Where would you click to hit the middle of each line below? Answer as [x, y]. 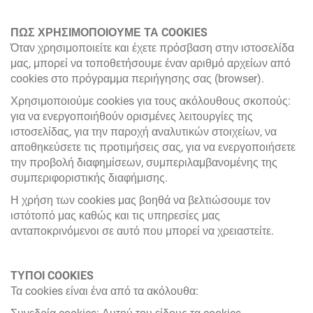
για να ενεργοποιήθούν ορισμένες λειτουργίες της [132, 116]
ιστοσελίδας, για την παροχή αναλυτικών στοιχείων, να [144, 132]
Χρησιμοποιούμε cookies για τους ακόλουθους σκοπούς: [151, 101]
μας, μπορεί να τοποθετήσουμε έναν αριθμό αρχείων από [151, 63]
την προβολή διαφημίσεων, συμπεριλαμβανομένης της [144, 162]
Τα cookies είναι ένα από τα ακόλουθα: [104, 291]
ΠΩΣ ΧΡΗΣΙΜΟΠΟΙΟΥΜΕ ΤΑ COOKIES [109, 32]
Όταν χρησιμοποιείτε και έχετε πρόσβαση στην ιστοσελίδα [152, 48]
